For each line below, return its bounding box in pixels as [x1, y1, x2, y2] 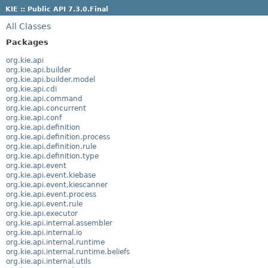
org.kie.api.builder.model [6, 75, 95, 84]
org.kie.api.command [6, 94, 83, 103]
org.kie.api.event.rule [6, 199, 83, 208]
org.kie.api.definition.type [6, 151, 99, 160]
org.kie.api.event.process [6, 190, 96, 199]
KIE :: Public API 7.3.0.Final [5, 5, 108, 13]
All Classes [6, 22, 51, 32]
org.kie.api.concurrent [6, 103, 86, 112]
